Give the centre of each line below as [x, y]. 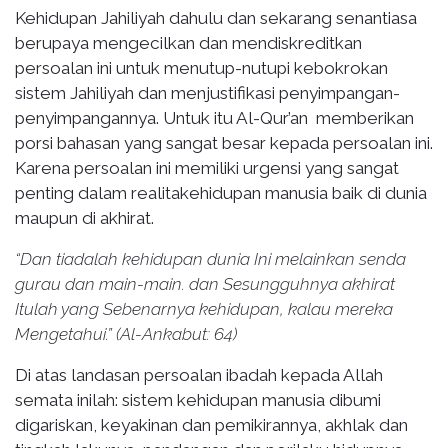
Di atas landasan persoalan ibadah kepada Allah [199, 374]
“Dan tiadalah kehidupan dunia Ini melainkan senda [210, 258]
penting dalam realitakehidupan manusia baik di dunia [221, 192]
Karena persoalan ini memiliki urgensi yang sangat [207, 167]
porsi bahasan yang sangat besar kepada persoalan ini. [224, 142]
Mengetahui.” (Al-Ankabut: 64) [126, 333]
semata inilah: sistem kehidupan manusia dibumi [198, 399]
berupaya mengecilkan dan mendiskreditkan [188, 42]
